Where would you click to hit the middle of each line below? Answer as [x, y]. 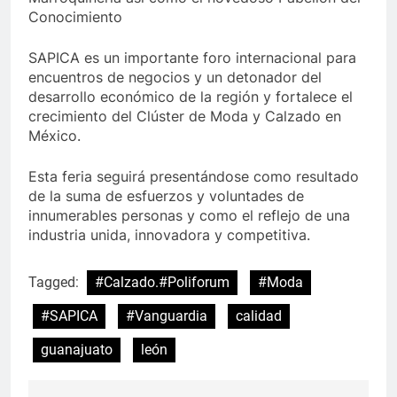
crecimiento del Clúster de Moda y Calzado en [185, 116]
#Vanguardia [167, 315]
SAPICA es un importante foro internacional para [192, 57]
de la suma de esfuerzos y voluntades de [166, 195]
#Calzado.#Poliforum [162, 282]
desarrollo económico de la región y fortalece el [191, 96]
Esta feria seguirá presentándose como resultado [194, 176]
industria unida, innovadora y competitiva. [169, 234]
